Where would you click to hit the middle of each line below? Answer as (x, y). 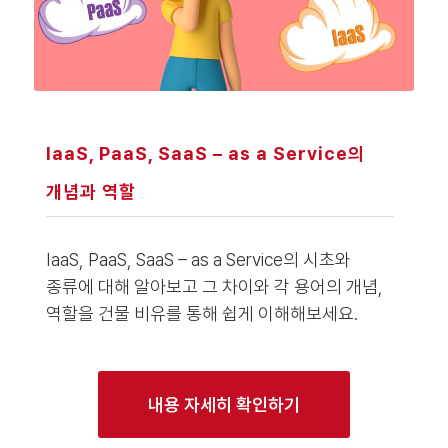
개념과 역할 (90, 191)
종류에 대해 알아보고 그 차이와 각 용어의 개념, (214, 286)
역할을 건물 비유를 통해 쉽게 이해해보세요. (201, 313)
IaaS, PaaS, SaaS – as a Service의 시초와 (198, 259)
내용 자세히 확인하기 (223, 404)
